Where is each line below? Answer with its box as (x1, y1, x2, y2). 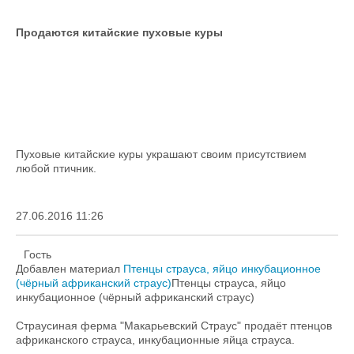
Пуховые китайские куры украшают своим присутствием (16, 148, 307, 160)
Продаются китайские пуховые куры (16, 26, 223, 39)
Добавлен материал (16, 262, 123, 275)
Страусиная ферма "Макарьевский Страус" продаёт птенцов (16, 319, 332, 332)
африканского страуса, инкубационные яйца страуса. (16, 333, 295, 346)
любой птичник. (16, 162, 96, 175)
